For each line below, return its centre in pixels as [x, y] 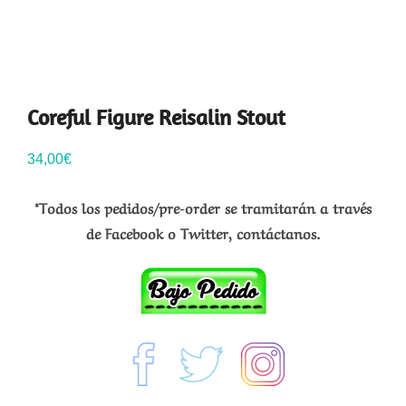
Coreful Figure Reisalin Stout [156, 117]
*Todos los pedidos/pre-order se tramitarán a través [203, 207]
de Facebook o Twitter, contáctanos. [203, 232]
